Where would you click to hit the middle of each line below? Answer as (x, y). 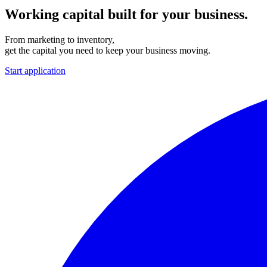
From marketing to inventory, (60, 39)
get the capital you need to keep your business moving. (108, 50)
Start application (35, 70)
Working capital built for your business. (126, 14)
